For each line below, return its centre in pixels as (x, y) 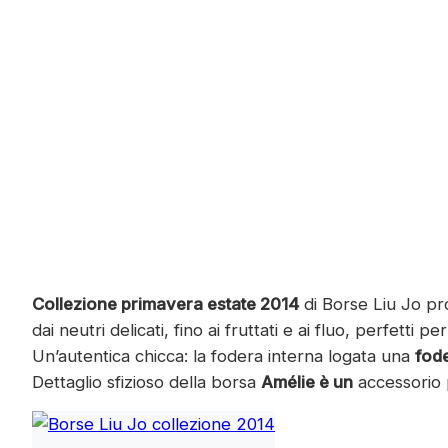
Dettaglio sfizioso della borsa (146, 381)
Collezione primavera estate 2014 (165, 303)
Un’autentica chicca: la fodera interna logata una (223, 355)
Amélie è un (307, 381)
